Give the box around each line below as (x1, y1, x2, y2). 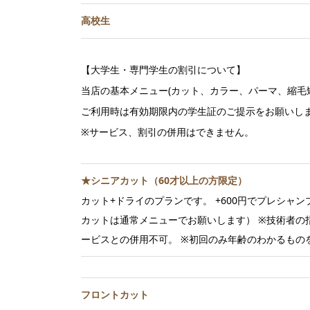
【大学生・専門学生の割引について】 (81, 63, 246, 77)
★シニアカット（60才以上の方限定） (81, 174, 247, 188)
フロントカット (81, 288, 149, 302)
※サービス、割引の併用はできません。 (81, 125, 254, 139)
